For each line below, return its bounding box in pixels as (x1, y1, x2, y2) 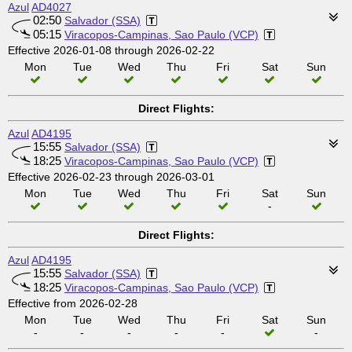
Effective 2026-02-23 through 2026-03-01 (8, 170, 214, 183)
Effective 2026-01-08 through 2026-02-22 (8, 44, 214, 57)
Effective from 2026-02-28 (8, 297, 137, 310)
